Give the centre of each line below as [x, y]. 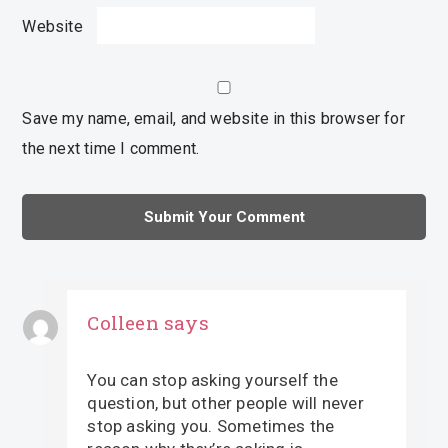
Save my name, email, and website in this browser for [213, 118]
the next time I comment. [111, 148]
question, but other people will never [225, 402]
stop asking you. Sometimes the [211, 425]
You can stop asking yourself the [212, 379]
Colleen [123, 322]
